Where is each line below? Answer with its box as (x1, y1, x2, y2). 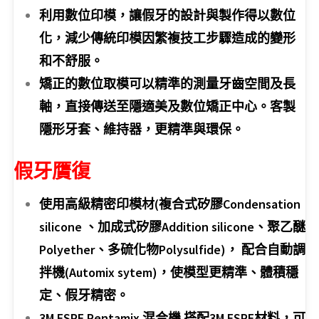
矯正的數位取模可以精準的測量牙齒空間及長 (39, 75, 296, 92)
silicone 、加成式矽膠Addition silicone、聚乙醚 (39, 218, 305, 235)
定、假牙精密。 (39, 286, 129, 303)
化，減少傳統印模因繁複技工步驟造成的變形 (39, 29, 296, 46)
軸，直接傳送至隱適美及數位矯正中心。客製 (39, 98, 296, 115)
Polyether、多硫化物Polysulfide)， (39, 241, 239, 258)
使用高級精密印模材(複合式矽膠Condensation (39, 195, 300, 212)
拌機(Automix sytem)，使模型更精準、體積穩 (39, 263, 298, 281)
